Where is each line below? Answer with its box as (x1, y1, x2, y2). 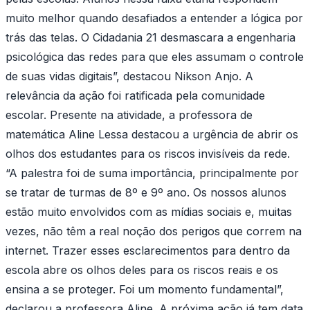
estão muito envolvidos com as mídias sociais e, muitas (6, 204, 292, 219)
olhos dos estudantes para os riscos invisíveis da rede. (6, 146, 290, 161)
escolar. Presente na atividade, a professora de (6, 107, 253, 122)
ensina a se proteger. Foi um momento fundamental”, (6, 282, 284, 296)
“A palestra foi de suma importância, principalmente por (6, 165, 299, 180)
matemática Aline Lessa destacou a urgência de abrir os (6, 127, 298, 141)
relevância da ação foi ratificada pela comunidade (6, 88, 265, 102)
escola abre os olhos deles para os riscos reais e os (6, 262, 278, 277)
